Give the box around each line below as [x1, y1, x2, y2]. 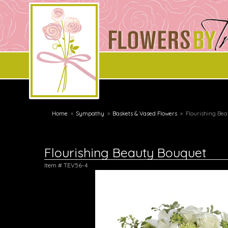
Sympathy [76, 110, 105, 117]
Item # [44, 161, 64, 169]
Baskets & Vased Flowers [112, 110, 178, 117]
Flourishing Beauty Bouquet [44, 145, 206, 160]
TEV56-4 [64, 161, 88, 169]
